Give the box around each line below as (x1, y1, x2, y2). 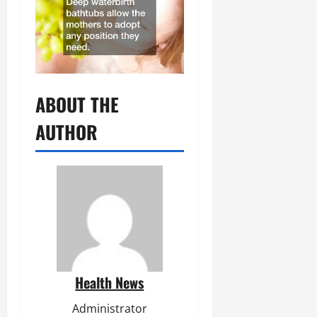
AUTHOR (35, 117, 98, 146)
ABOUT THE (35, 90, 119, 118)
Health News (75, 271, 144, 293)
